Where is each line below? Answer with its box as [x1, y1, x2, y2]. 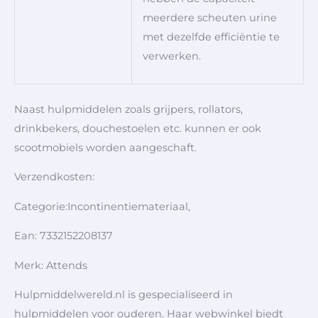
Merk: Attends [14, 258, 87, 272]
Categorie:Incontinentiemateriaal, [14, 199, 190, 213]
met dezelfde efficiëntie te [142, 30, 280, 43]
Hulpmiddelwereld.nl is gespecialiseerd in [14, 288, 233, 302]
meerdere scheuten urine [142, 11, 277, 24]
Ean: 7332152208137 [14, 229, 113, 243]
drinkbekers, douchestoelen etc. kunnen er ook [14, 121, 261, 135]
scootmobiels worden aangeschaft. [14, 141, 197, 154]
